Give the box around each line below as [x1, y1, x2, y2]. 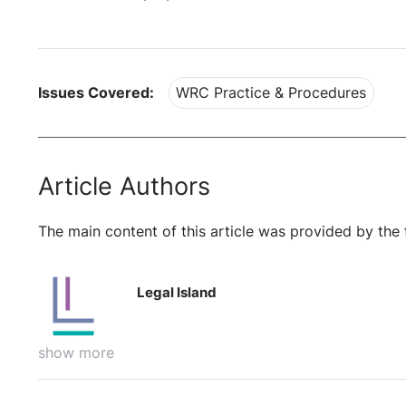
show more [38, 344, 114, 362]
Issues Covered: [38, 84, 154, 102]
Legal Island [137, 284, 217, 302]
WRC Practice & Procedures [176, 84, 367, 102]
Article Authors [38, 170, 210, 201]
